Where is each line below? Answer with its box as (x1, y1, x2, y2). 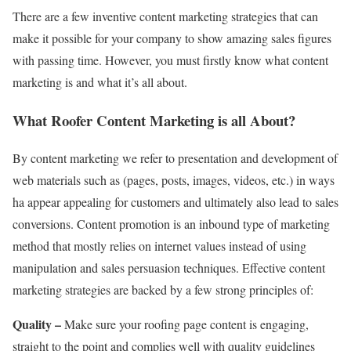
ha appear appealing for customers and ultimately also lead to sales (13, 194, 338, 211)
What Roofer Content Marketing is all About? (13, 109, 295, 131)
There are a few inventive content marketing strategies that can (13, 7, 318, 24)
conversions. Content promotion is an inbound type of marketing (13, 215, 330, 233)
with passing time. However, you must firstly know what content (13, 51, 328, 68)
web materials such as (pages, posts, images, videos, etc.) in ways (13, 172, 335, 189)
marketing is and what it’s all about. (13, 73, 187, 90)
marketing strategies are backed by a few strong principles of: (13, 281, 313, 299)
